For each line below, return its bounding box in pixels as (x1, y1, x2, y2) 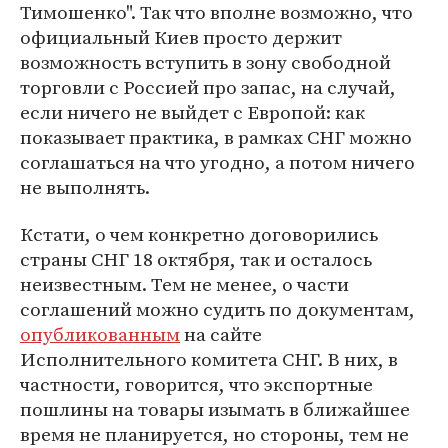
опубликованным (20, 321, 180, 347)
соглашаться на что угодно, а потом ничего (20, 149, 415, 175)
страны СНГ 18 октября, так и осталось (20, 246, 372, 272)
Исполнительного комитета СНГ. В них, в (20, 346, 398, 372)
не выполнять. (20, 174, 150, 200)
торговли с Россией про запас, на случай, (20, 74, 396, 100)
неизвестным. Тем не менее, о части (20, 271, 349, 297)
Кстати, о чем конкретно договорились (20, 221, 378, 247)
